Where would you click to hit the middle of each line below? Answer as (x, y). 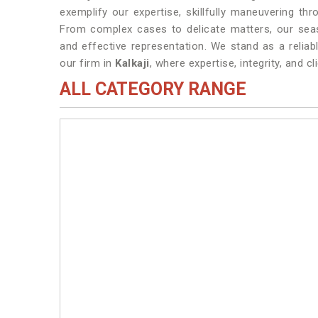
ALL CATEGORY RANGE (153, 89)
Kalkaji (132, 63)
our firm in (87, 63)
